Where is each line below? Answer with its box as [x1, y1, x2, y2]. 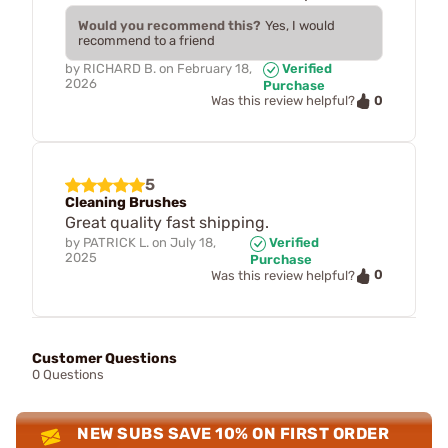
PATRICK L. [83, 235, 149, 251]
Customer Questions [32, 349, 177, 367]
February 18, [177, 61, 252, 76]
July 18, [170, 235, 216, 251]
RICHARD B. [83, 61, 156, 76]
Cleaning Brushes [65, 194, 187, 212]
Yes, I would [265, 18, 335, 33]
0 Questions [32, 366, 104, 382]
